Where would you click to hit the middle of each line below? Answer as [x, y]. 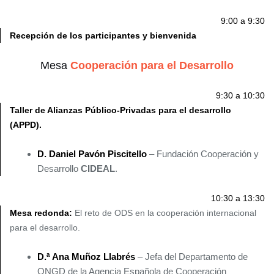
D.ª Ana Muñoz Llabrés [86, 257]
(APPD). [26, 125]
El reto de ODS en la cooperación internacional [164, 213]
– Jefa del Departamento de [191, 257]
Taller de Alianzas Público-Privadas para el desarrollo [120, 110]
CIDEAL [98, 169]
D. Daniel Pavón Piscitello [92, 154]
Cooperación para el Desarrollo [152, 66]
